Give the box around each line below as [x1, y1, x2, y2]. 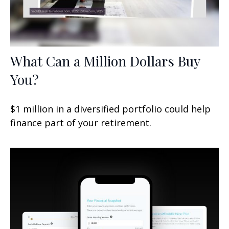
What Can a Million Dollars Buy [10, 51, 200, 70]
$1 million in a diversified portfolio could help [10, 102, 211, 115]
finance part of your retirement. [10, 116, 151, 129]
